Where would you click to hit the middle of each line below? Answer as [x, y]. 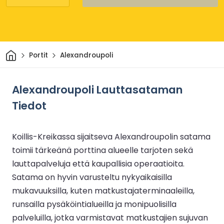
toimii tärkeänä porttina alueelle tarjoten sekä [102, 150]
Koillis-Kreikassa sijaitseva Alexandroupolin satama [111, 136]
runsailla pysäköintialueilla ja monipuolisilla [94, 204]
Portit [38, 55]
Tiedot [29, 105]
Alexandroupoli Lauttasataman [97, 89]
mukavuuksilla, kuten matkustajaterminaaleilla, [103, 190]
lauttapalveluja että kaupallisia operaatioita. [98, 163]
